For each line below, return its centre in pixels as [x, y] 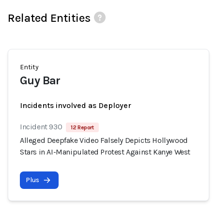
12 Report [82, 127]
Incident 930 [41, 127]
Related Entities [49, 18]
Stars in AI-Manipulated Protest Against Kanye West [105, 152]
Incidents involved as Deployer [76, 105]
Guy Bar [40, 80]
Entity [29, 67]
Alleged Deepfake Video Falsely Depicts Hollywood [104, 140]
